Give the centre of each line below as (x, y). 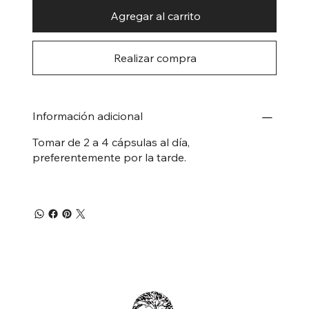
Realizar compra (155, 58)
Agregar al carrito (155, 16)
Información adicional (88, 116)
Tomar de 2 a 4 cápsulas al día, (111, 142)
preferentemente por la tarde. (109, 157)
